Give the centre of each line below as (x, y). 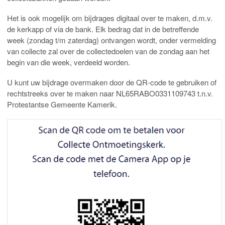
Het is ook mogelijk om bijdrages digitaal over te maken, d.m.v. (110, 18)
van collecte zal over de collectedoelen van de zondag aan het (108, 51)
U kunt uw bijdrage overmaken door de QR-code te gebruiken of (112, 82)
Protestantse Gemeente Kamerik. (62, 104)
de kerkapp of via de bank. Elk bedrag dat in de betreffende (103, 29)
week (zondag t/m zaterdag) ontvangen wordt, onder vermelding (111, 40)
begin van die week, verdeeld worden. (69, 62)
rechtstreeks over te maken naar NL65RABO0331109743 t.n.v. (110, 93)
